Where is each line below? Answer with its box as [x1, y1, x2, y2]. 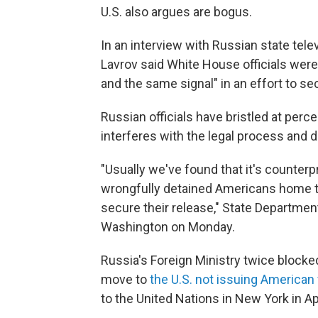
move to [101, 272, 147, 287]
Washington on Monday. [101, 219, 235, 234]
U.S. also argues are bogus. [101, 4, 252, 19]
